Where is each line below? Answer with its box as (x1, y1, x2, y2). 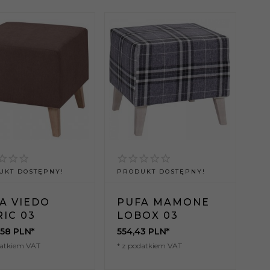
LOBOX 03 (116, 210, 178, 222)
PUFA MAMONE (116, 196, 210, 209)
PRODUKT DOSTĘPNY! (116, 168, 206, 176)
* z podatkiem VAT (116, 241, 182, 251)
